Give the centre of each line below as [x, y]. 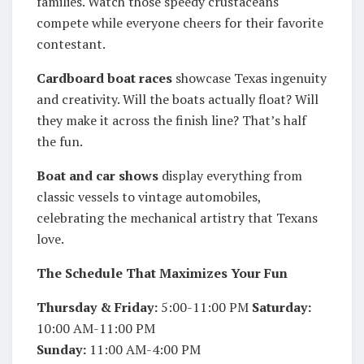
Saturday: [282, 307]
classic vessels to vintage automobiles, [149, 196]
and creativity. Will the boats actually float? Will [178, 99]
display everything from [230, 175]
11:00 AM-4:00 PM [143, 349]
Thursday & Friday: [97, 307]
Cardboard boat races [104, 78]
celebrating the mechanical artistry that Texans [177, 217]
